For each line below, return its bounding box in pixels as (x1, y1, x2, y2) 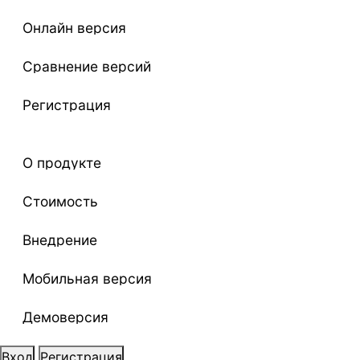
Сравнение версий (22, 57, 151, 75)
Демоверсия (22, 308, 108, 325)
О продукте (22, 153, 101, 171)
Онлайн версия (22, 18, 126, 36)
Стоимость (22, 192, 98, 210)
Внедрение (22, 231, 97, 248)
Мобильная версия (22, 269, 152, 287)
